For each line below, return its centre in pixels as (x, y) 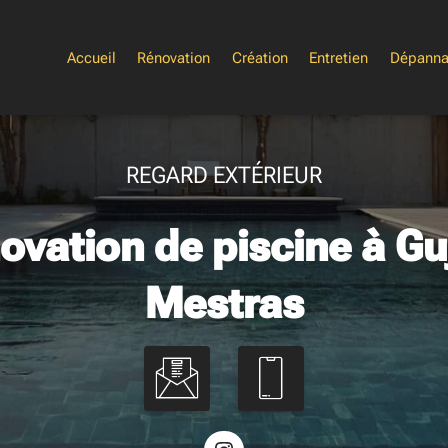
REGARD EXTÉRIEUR (224, 174)
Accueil (91, 57)
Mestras (224, 303)
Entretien (339, 57)
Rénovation (174, 57)
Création (259, 57)
